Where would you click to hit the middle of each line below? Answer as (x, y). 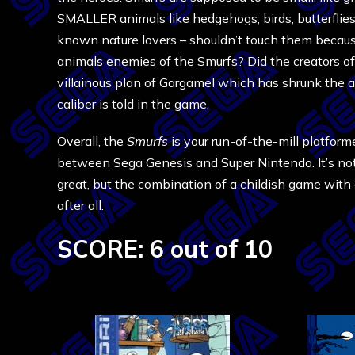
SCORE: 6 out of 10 (165, 249)
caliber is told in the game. (133, 104)
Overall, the (92, 141)
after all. (80, 205)
